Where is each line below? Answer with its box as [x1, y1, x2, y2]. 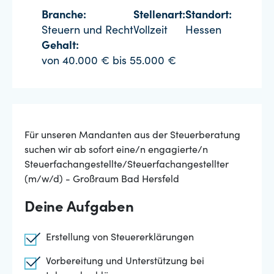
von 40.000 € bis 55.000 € [42, 56, 176, 67]
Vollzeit [133, 26, 168, 37]
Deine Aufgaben [24, 201, 134, 216]
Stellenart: [133, 10, 185, 21]
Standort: [185, 10, 232, 21]
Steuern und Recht [42, 26, 133, 37]
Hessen [185, 26, 221, 37]
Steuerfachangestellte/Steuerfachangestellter [24, 160, 229, 170]
